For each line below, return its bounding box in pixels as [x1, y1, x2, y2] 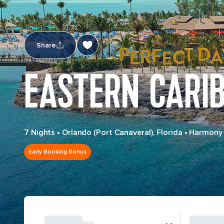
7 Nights [24, 127, 55, 137]
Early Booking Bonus [28, 148, 86, 155]
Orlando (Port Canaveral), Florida [61, 127, 182, 137]
